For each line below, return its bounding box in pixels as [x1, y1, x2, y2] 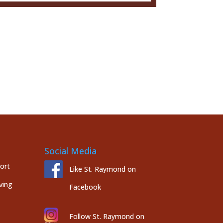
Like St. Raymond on [69, 164, 136, 174]
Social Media [44, 145, 97, 157]
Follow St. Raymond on [69, 212, 145, 222]
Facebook [69, 182, 102, 192]
